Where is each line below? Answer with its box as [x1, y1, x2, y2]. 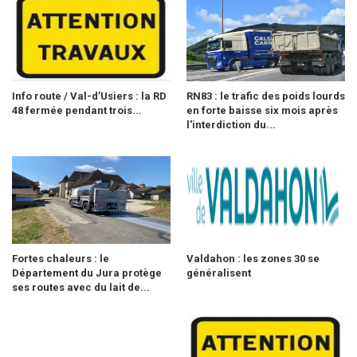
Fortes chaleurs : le [12, 252, 109, 265]
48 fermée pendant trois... [12, 104, 142, 116]
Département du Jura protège [12, 266, 162, 279]
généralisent [186, 266, 251, 279]
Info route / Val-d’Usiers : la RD [12, 89, 167, 102]
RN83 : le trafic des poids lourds [186, 89, 345, 102]
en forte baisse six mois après [186, 104, 338, 116]
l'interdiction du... [186, 118, 276, 131]
